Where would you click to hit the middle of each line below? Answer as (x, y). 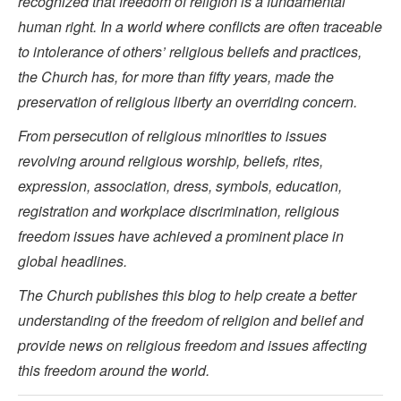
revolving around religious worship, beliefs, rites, (171, 161)
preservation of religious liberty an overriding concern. (188, 102)
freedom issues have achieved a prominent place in (181, 236)
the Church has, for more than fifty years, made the (176, 77)
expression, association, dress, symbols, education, (180, 186)
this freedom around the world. (114, 371)
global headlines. (73, 261)
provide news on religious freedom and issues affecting (192, 346)
